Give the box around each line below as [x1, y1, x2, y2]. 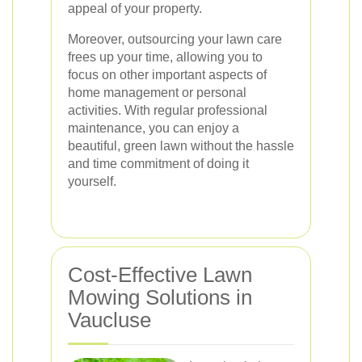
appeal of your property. [68, 2, 202, 15]
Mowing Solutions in [68, 285, 252, 309]
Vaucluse [68, 308, 151, 332]
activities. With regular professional [68, 103, 267, 117]
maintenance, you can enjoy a [68, 121, 239, 135]
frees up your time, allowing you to [68, 50, 263, 64]
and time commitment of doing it [68, 157, 249, 170]
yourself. [68, 175, 116, 188]
